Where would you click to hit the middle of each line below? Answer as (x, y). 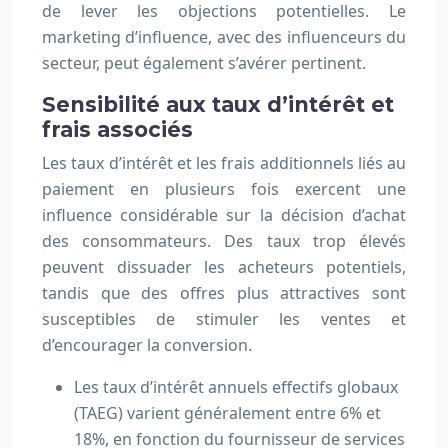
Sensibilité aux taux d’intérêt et (218, 105)
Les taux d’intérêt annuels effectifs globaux (236, 387)
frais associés (117, 130)
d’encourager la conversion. (147, 345)
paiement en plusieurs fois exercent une (224, 189)
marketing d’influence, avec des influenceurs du (224, 37)
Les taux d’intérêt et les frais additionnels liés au (224, 163)
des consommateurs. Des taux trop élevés (224, 241)
